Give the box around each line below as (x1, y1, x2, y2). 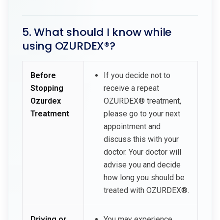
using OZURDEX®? (22, 38, 115, 54)
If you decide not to (104, 70, 170, 80)
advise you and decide (104, 160, 181, 169)
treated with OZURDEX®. (104, 185, 189, 195)
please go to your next (104, 109, 180, 118)
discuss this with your (104, 134, 179, 144)
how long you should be (104, 172, 185, 182)
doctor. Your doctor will (104, 147, 181, 157)
